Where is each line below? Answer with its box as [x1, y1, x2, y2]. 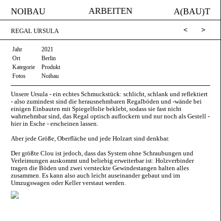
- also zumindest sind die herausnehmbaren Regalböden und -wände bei [11, 97, 202, 105]
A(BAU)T [173, 6, 210, 16]
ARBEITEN [88, 6, 133, 16]
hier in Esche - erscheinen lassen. [11, 119, 99, 127]
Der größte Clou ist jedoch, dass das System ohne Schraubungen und [11, 149, 194, 157]
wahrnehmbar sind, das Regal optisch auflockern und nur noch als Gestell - [11, 112, 210, 120]
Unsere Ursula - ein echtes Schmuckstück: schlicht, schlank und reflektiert [11, 90, 208, 98]
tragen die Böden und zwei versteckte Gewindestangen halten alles [11, 164, 189, 172]
